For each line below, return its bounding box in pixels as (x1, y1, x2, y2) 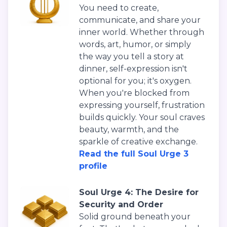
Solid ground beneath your (79, 212, 191, 222)
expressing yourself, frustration (79, 100, 205, 110)
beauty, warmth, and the (79, 125, 179, 135)
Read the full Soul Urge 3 (79, 149, 188, 159)
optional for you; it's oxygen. (79, 76, 192, 86)
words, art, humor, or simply (79, 40, 191, 50)
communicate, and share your (79, 15, 201, 25)
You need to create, (79, 3, 159, 13)
